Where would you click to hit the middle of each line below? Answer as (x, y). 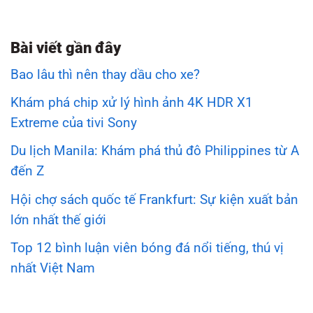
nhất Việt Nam (53, 268)
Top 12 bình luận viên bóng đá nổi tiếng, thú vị (147, 248)
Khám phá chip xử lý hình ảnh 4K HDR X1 (132, 103)
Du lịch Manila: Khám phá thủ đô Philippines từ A (155, 151)
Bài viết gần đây (66, 48)
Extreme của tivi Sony (74, 123)
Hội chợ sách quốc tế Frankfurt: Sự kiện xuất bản (154, 199)
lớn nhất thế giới (58, 220)
